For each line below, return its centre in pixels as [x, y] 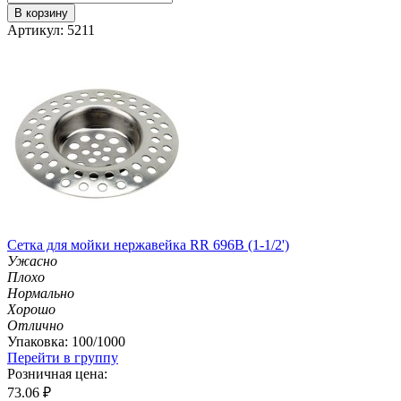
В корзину [41, 13]
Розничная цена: [57, 373]
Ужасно [32, 260]
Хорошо [31, 309]
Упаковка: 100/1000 [66, 341]
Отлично [35, 325]
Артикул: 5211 [51, 30]
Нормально [41, 293]
